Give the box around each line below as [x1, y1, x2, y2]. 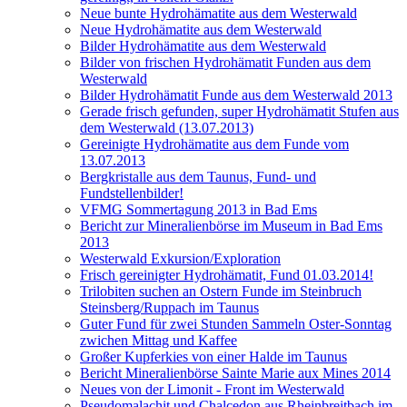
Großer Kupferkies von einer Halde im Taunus [80, 348, 347, 364]
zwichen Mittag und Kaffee [80, 332, 237, 348]
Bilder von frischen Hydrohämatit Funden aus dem [80, 54, 371, 70]
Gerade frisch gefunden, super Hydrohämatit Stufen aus [80, 103, 399, 119]
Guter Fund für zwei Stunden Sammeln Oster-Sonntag [80, 315, 392, 332]
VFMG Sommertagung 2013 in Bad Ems [80, 201, 317, 217]
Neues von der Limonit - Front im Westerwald [80, 381, 344, 397]
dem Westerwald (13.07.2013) [80, 119, 253, 135]
